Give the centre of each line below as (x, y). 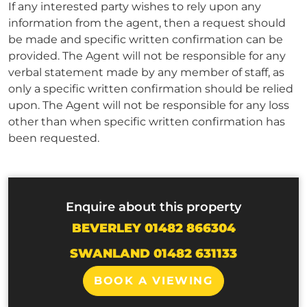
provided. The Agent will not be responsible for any (147, 56)
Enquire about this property (153, 206)
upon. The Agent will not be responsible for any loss (149, 106)
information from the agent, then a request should (147, 23)
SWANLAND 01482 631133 (153, 253)
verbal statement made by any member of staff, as (146, 73)
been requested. (54, 138)
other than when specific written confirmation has (147, 122)
